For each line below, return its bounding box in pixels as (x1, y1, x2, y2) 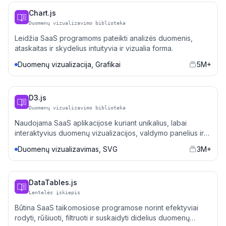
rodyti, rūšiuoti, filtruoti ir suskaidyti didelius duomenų (15, 213, 190, 222)
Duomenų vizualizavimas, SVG (18, 145, 118, 153)
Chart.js (29, 9, 56, 17)
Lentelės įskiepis (29, 190, 80, 195)
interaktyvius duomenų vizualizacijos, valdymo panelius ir (15, 129, 204, 137)
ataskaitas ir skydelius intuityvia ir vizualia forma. (15, 44, 173, 52)
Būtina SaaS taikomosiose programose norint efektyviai (15, 203, 198, 212)
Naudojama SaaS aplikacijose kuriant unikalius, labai (15, 119, 187, 127)
